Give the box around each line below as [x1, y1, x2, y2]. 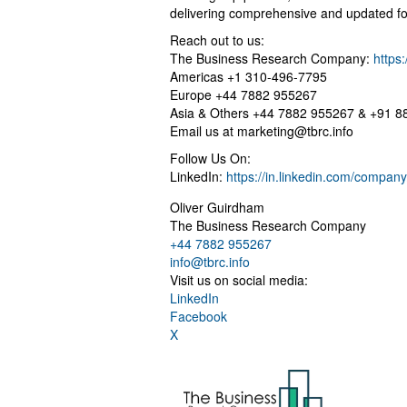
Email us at [170, 121, 237, 140]
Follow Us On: [170, 148, 251, 167]
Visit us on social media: [170, 270, 308, 289]
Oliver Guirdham [170, 197, 264, 216]
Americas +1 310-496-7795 [170, 66, 327, 85]
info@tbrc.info [170, 252, 250, 271]
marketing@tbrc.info [237, 121, 353, 140]
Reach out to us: [170, 30, 264, 49]
